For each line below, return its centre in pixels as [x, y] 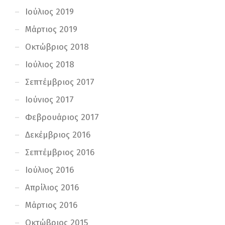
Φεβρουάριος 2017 [62, 117]
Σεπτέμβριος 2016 [60, 152]
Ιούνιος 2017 [49, 99]
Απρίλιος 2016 [52, 187]
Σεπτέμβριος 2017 [60, 82]
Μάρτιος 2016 [51, 205]
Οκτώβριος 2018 [57, 47]
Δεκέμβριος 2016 [58, 135]
